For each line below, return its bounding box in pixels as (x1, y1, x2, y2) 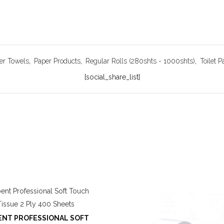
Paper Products (33, 57, 80, 65)
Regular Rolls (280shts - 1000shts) (85, 57, 195, 65)
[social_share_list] (84, 73, 140, 81)
